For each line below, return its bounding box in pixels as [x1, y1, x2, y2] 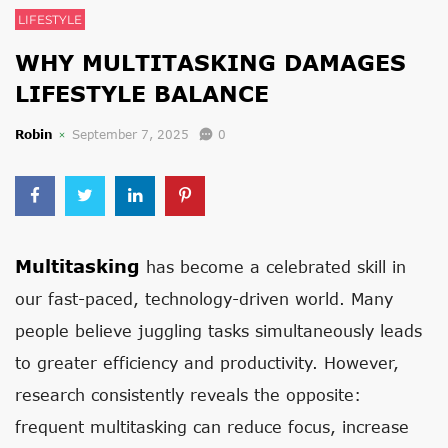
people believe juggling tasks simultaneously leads [15, 321, 422, 340]
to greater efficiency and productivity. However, [15, 353, 399, 372]
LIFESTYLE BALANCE [15, 80, 269, 107]
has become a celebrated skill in [140, 257, 406, 276]
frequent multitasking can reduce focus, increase [15, 417, 409, 436]
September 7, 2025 [72, 127, 189, 142]
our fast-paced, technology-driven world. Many [15, 289, 393, 308]
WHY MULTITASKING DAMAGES [15, 49, 406, 76]
